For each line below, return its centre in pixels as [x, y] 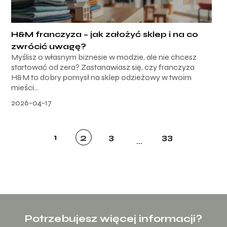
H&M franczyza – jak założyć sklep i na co [105, 34]
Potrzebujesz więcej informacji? [113, 218]
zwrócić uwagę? [49, 47]
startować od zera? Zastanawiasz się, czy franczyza [103, 67]
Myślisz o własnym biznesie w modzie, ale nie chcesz [104, 57]
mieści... [25, 88]
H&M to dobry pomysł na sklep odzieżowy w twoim [102, 78]
